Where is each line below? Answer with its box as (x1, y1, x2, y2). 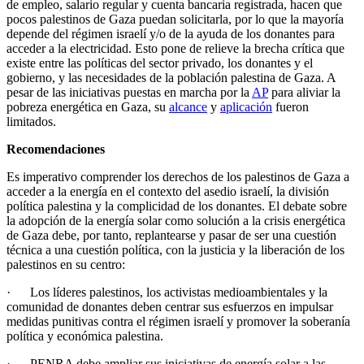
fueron (272, 99, 309, 114)
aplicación (220, 99, 272, 114)
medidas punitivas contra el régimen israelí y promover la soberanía (6, 314, 350, 328)
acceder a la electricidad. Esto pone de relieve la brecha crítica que (6, 41, 344, 55)
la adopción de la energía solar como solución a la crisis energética (6, 213, 345, 227)
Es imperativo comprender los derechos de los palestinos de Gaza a (6, 169, 349, 184)
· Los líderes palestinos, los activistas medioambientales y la (6, 284, 327, 299)
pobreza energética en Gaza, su (6, 99, 169, 114)
